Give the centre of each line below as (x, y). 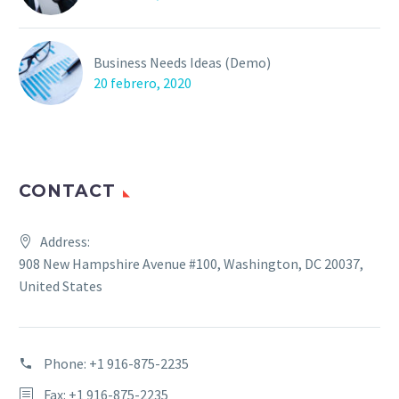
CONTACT (67, 191)
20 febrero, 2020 (142, 82)
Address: (65, 241)
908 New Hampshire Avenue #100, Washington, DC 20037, (191, 263)
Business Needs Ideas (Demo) (182, 62)
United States (61, 285)
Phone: (66, 363)
